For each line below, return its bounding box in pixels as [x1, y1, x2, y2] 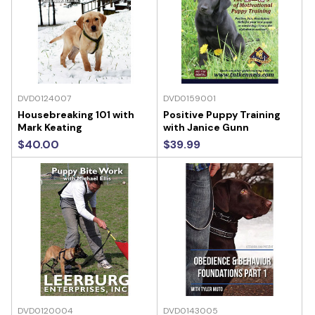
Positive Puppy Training [162, 108, 281, 121]
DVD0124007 [18, 92, 71, 104]
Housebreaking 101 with [18, 108, 134, 121]
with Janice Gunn [162, 120, 249, 134]
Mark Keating [18, 120, 82, 134]
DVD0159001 [162, 92, 216, 104]
